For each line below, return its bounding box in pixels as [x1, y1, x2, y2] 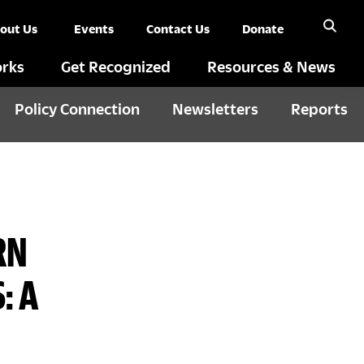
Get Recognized [61, 58, 171, 75]
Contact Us [146, 22, 210, 35]
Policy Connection [15, 100, 140, 117]
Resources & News [207, 58, 336, 75]
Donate [242, 22, 284, 35]
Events [74, 22, 114, 35]
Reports [291, 100, 348, 117]
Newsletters [172, 100, 258, 117]
